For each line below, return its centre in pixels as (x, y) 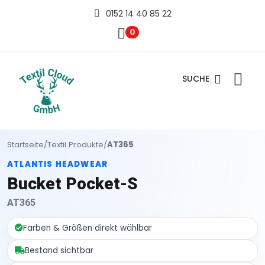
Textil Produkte (75, 144)
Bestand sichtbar (59, 250)
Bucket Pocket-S (72, 183)
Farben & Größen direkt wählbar (88, 228)
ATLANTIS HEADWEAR (58, 164)
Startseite (25, 144)
